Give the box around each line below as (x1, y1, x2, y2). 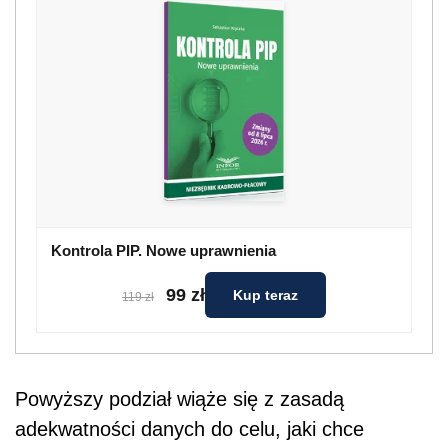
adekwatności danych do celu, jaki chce (15, 418, 364, 441)
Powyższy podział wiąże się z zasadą (15, 388, 344, 411)
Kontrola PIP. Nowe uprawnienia (51, 242, 276, 260)
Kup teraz (233, 287, 298, 304)
